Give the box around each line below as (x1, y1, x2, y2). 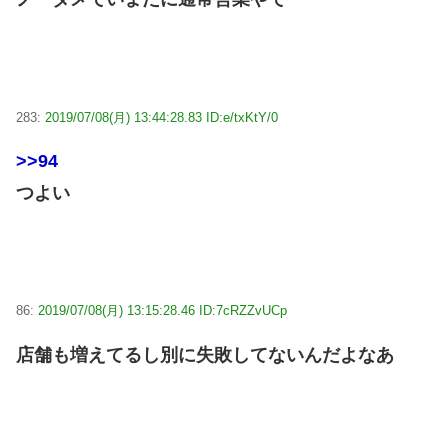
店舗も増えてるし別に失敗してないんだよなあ (16, 344, 394, 365)
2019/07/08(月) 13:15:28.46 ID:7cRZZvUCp (38, 303, 287, 319)
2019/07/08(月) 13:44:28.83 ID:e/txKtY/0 (45, 109, 278, 125)
